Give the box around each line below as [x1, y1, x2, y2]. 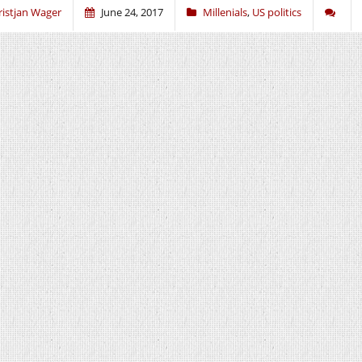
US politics [252, 5, 301, 19]
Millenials [203, 5, 247, 19]
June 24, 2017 [101, 5, 163, 19]
